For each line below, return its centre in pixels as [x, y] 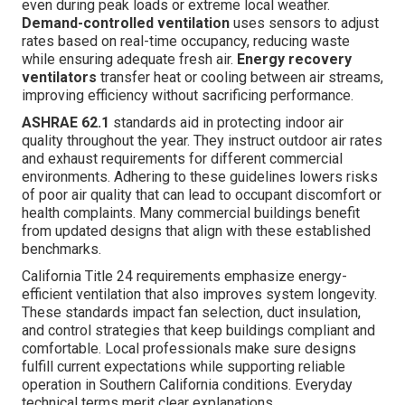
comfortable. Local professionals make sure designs [189, 348]
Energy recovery [294, 59]
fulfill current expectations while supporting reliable [184, 366]
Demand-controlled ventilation [126, 23]
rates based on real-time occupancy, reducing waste [186, 41]
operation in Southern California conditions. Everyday [187, 384]
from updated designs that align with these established [196, 231]
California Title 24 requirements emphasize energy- [184, 276]
